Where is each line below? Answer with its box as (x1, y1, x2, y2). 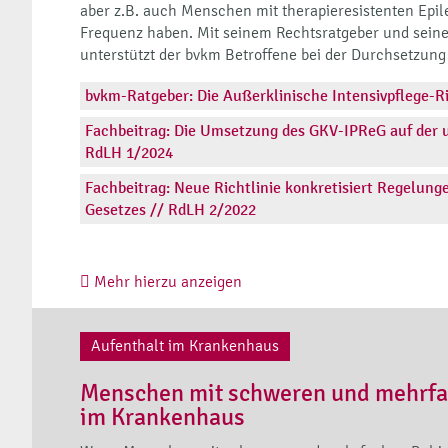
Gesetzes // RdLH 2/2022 (85, 199, 256, 219)
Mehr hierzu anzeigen (90, 271, 242, 291)
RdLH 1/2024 (85, 142, 173, 162)
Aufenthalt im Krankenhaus (91, 336, 280, 356)
